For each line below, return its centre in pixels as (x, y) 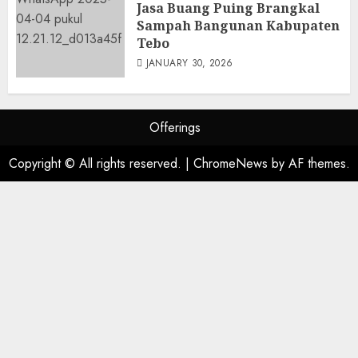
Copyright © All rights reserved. (97, 164)
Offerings (175, 128)
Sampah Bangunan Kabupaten (238, 26)
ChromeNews (230, 164)
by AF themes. (308, 164)
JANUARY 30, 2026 (189, 64)
